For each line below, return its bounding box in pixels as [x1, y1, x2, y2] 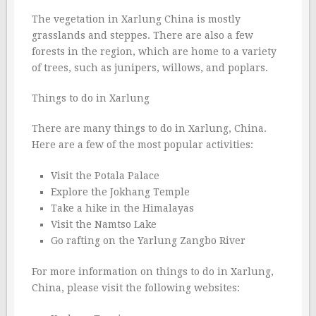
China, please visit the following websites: [32, 282, 240, 294]
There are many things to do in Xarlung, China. [32, 122, 267, 134]
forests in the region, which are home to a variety [32, 45, 276, 57]
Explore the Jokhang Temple [50, 186, 190, 197]
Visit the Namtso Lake [50, 218, 157, 230]
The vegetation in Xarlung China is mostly [32, 13, 241, 25]
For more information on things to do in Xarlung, [32, 266, 274, 278]
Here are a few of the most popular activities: [32, 138, 253, 150]
